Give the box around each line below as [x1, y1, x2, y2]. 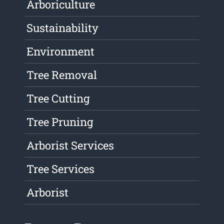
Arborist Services [26, 138, 114, 153]
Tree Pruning [26, 114, 93, 129]
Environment [26, 44, 95, 59]
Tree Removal [26, 67, 97, 82]
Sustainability [26, 20, 99, 35]
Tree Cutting [26, 91, 90, 106]
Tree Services [26, 161, 95, 176]
